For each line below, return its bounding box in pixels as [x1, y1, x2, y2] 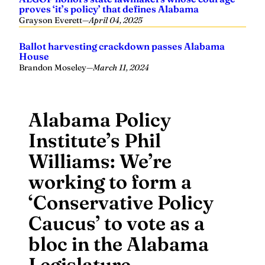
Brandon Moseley [19, 62, 86, 73]
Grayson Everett [19, 15, 82, 25]
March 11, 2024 [93, 62, 149, 73]
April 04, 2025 [89, 15, 143, 25]
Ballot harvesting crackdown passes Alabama [19, 40, 225, 52]
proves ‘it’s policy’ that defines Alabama [19, 3, 199, 15]
